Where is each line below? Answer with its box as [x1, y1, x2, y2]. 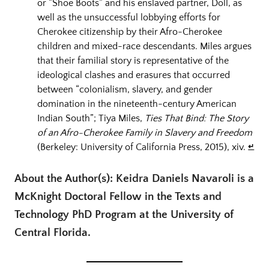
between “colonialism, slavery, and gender [37, 83, 213, 95]
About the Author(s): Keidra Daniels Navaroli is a [14, 172, 254, 185]
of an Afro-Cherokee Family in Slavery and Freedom [37, 127, 253, 138]
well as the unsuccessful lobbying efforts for [37, 11, 221, 23]
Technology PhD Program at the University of [14, 208, 234, 221]
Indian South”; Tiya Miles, [37, 112, 145, 124]
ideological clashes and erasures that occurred [37, 69, 231, 80]
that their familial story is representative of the [37, 55, 229, 66]
